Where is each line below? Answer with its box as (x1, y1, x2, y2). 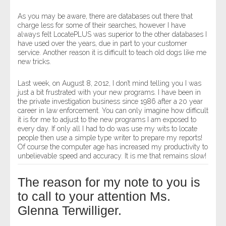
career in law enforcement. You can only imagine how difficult (18, 106, 208, 115)
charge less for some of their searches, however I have (18, 21, 186, 29)
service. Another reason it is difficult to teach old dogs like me (18, 48, 206, 56)
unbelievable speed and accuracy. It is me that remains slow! (18, 152, 206, 160)
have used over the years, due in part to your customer (18, 39, 187, 47)
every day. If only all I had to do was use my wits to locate (18, 125, 197, 133)
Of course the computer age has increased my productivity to (18, 143, 208, 151)
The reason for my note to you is (18, 175, 200, 189)
